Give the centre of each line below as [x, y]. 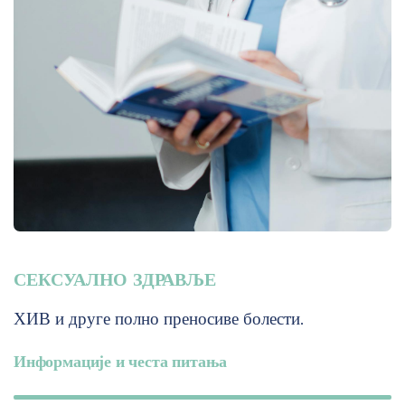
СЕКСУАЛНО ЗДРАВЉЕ [115, 279]
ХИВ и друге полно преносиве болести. [159, 318]
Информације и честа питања [120, 361]
